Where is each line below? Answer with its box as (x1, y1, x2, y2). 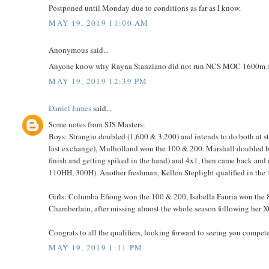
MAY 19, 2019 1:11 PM (49, 242, 143, 253)
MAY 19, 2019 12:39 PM (49, 76, 148, 87)
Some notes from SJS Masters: (49, 118, 146, 130)
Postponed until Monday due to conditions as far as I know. (49, 2, 241, 13)
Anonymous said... (49, 44, 109, 56)
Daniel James (49, 103, 92, 114)
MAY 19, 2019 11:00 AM (49, 17, 149, 29)
